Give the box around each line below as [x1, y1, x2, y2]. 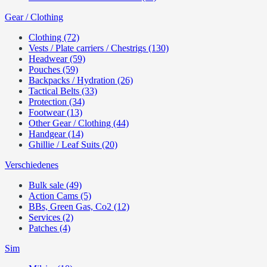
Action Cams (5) [29, 191, 91, 201]
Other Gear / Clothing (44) [29, 118, 129, 128]
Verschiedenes [5, 160, 58, 170]
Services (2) [29, 212, 73, 222]
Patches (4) [29, 223, 70, 233]
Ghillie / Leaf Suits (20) [29, 139, 117, 150]
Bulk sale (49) [29, 180, 82, 190]
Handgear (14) [29, 129, 83, 139]
